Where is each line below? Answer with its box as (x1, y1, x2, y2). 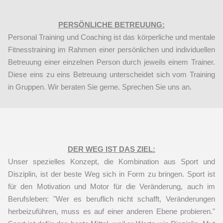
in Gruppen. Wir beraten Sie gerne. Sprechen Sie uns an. (8, 83, 192, 92)
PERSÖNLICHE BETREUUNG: (58, 20, 165, 29)
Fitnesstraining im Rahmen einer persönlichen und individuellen (8, 45, 215, 54)
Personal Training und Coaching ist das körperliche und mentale (8, 33, 215, 42)
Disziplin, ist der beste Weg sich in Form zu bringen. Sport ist (8, 170, 215, 179)
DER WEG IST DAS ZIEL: (68, 145, 155, 154)
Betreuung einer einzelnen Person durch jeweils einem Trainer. (8, 58, 215, 67)
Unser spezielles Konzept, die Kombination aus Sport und (8, 157, 215, 166)
